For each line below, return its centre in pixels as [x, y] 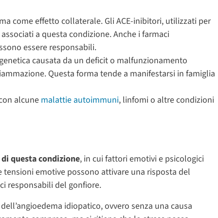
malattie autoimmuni [80, 100]
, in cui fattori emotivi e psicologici [142, 159]
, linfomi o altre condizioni [166, 100]
